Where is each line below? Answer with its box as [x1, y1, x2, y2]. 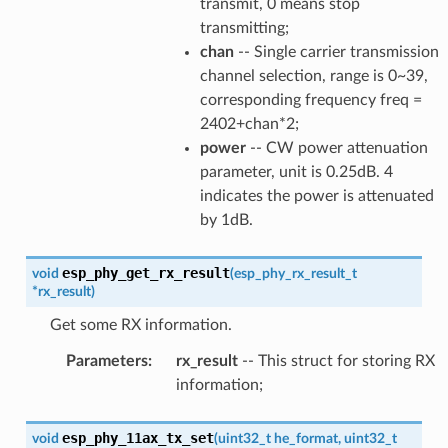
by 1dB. [199, 211, 253, 228]
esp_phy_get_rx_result [61, 264, 230, 281]
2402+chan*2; [199, 115, 299, 132]
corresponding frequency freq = [199, 91, 422, 108]
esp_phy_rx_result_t [233, 265, 357, 281]
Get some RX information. [49, 316, 232, 333]
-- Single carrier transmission [233, 43, 439, 60]
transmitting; [199, 19, 289, 36]
